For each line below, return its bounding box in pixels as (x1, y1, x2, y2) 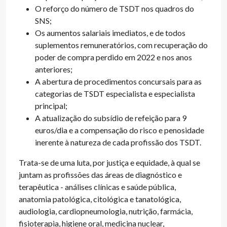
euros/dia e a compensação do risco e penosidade (35, 125, 204, 135)
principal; (35, 101, 67, 110)
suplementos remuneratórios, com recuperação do (35, 40, 208, 50)
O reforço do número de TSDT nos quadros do (35, 4, 194, 13)
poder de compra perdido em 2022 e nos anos (35, 52, 192, 62)
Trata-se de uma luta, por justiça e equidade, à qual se (19, 158, 200, 167)
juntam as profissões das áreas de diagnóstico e (19, 170, 182, 179)
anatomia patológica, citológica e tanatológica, (19, 194, 181, 204)
